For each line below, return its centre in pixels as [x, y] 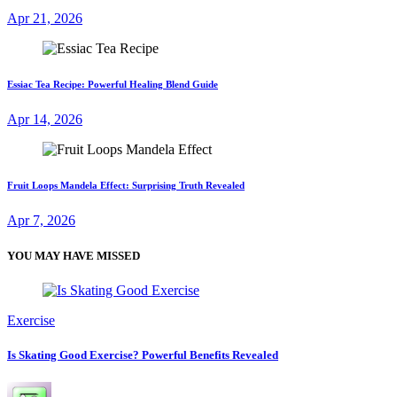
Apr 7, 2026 [41, 221]
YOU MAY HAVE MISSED [74, 255]
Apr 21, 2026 [45, 19]
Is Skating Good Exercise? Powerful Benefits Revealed [143, 354]
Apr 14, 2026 [45, 120]
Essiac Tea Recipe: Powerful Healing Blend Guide [113, 85]
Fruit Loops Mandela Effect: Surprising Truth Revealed [126, 186]
